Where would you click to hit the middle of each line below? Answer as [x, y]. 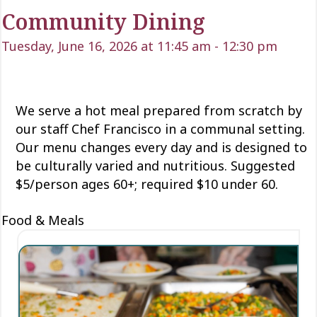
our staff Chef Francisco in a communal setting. [160, 128]
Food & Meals [43, 220]
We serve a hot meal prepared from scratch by [159, 110]
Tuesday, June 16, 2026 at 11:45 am [106, 46]
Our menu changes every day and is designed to [161, 147]
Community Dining [103, 21]
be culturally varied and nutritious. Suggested [155, 165]
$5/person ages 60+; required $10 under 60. [149, 184]
